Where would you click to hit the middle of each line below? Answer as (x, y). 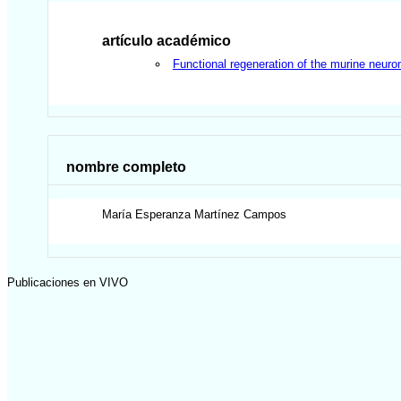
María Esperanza (147, 215)
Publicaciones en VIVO (68, 282)
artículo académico (167, 40)
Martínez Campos (241, 215)
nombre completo (127, 166)
